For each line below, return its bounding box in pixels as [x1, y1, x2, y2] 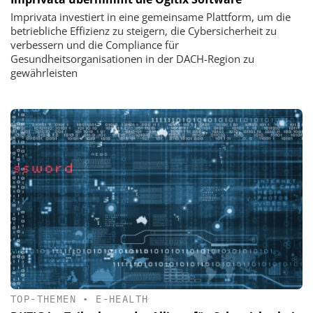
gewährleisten [10, 65, 78, 80]
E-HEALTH [96, 293, 149, 306]
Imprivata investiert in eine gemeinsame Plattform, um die [10, 9, 291, 24]
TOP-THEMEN [10, 293, 77, 306]
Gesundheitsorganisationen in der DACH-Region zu [10, 51, 254, 66]
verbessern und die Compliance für [10, 37, 179, 52]
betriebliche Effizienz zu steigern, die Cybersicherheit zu [10, 23, 277, 38]
